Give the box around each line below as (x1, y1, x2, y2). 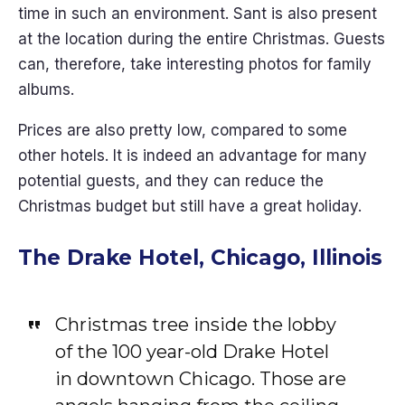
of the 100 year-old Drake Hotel (54, 341, 329, 363)
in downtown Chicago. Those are (54, 368, 346, 390)
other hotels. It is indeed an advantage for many (18, 146, 367, 165)
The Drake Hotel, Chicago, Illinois (18, 245, 382, 270)
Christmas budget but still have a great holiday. (18, 197, 366, 215)
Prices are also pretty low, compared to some (18, 121, 347, 139)
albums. (18, 80, 79, 99)
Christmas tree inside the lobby (54, 314, 336, 335)
